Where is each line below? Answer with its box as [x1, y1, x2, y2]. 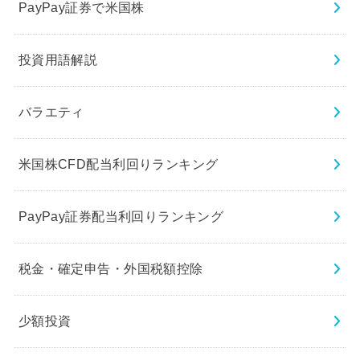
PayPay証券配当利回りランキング [18, 209, 224, 224]
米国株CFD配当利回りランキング [18, 157, 219, 172]
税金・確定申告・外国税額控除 [18, 261, 203, 276]
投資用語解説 [18, 52, 98, 67]
